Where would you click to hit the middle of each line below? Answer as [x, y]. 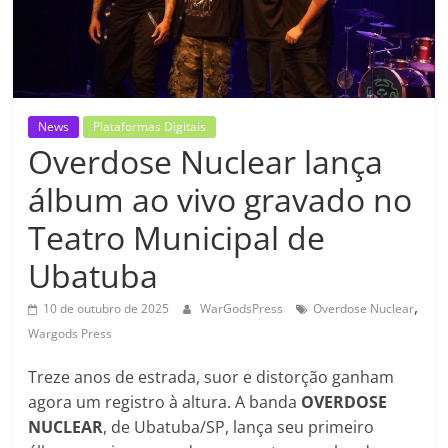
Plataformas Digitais [150, 126]
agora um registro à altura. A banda [165, 401]
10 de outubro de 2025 [106, 308]
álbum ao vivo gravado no [220, 199]
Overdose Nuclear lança [206, 161]
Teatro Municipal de [177, 237]
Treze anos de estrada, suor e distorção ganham [211, 376]
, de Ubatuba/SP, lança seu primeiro [239, 426]
